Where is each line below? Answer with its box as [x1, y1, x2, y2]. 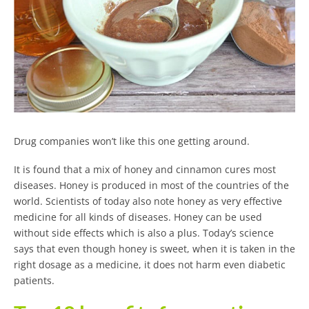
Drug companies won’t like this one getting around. [14, 134, 250, 148]
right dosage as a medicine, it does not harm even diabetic [14, 257, 286, 271]
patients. [14, 273, 54, 287]
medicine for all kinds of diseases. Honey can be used [14, 210, 262, 223]
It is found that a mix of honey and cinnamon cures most [14, 162, 276, 176]
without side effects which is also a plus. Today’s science [14, 226, 274, 239]
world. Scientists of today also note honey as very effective [14, 194, 282, 208]
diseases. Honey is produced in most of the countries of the [14, 178, 289, 192]
